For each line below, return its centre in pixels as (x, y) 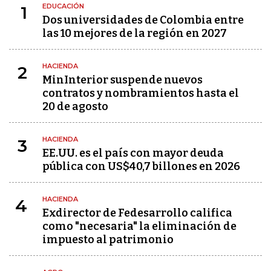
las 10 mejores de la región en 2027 (135, 34)
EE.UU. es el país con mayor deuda (133, 153)
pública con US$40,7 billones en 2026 (141, 167)
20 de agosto (75, 107)
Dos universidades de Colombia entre (143, 20)
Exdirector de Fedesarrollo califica (137, 213)
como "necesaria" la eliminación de (139, 227)
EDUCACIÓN (63, 6)
